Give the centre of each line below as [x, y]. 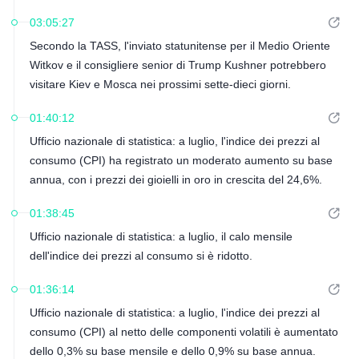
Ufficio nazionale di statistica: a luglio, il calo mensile [161, 236]
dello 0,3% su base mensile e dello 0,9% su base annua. [172, 351]
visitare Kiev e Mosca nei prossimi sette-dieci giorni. [160, 84]
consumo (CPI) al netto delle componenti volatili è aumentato [184, 332]
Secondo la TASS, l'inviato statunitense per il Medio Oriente [179, 46]
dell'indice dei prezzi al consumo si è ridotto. [141, 256]
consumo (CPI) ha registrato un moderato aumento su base [181, 160]
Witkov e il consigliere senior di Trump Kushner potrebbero [177, 65]
